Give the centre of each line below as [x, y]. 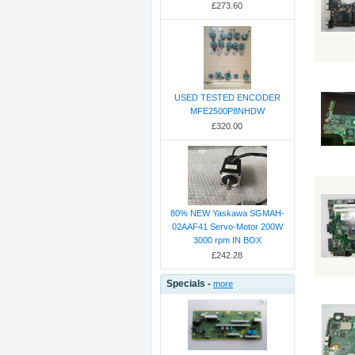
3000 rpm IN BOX [227, 240]
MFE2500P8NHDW [227, 111]
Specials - [189, 284]
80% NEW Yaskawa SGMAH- [227, 214]
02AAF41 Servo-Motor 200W [227, 227]
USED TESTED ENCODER [227, 97]
